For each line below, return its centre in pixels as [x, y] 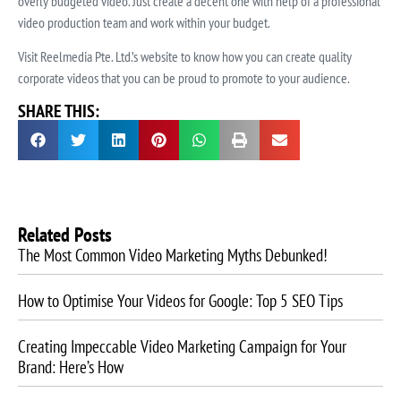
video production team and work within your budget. [144, 22]
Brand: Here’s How [71, 366]
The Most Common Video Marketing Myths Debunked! [173, 254]
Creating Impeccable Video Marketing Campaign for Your [182, 346]
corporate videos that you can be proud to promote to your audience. [184, 78]
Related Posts [65, 234]
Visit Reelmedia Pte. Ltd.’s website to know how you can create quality [185, 57]
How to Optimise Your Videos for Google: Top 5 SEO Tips [180, 300]
